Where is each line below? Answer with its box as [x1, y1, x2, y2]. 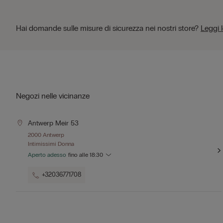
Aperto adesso [28, 151, 66, 158]
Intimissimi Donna [28, 140, 74, 147]
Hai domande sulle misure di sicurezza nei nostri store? [16, 23, 201, 33]
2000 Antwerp [28, 131, 64, 138]
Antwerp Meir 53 [28, 119, 79, 127]
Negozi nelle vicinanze [16, 91, 90, 101]
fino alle [68, 151, 90, 158]
